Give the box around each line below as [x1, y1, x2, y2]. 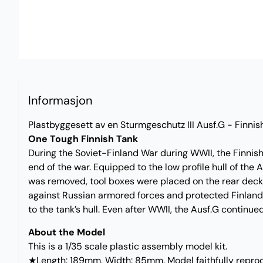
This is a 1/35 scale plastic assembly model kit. [28, 240, 227, 252]
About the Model [28, 225, 105, 238]
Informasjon [28, 92, 92, 108]
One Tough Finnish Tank [28, 132, 138, 145]
